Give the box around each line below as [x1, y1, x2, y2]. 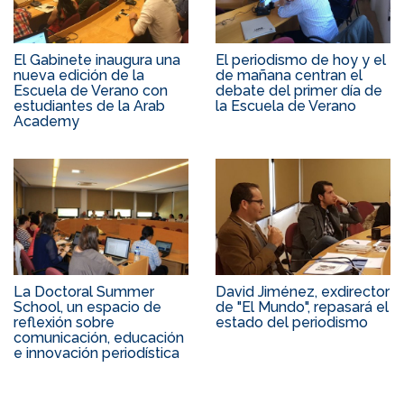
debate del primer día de [216, 81, 382, 99]
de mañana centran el [216, 66, 363, 84]
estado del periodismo [216, 314, 368, 332]
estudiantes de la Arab [14, 96, 165, 115]
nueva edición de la [14, 66, 144, 84]
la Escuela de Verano [216, 96, 356, 115]
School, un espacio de [14, 298, 161, 317]
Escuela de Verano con [14, 81, 168, 99]
